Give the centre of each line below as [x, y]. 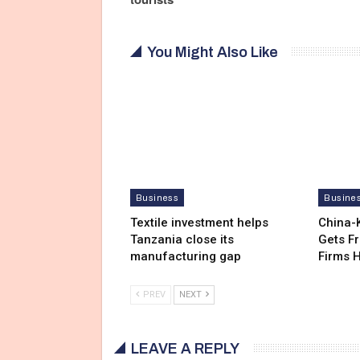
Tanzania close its [182, 240]
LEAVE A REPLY [185, 349]
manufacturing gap [186, 257]
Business [157, 198]
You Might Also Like [213, 52]
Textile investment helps [199, 223]
